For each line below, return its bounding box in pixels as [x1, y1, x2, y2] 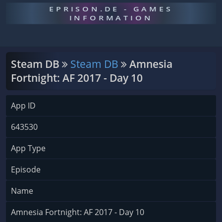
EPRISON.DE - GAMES [49, 4, 173, 13]
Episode [11, 164, 41, 175]
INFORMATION [69, 13, 153, 22]
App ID [11, 100, 36, 111]
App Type [11, 143, 46, 154]
